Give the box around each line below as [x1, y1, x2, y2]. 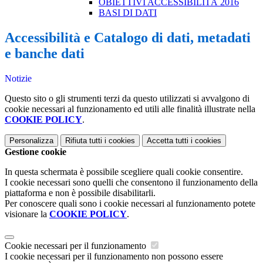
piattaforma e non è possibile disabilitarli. [5, 188, 156, 198]
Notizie [5, 73, 32, 84]
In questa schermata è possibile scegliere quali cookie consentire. [5, 167, 243, 177]
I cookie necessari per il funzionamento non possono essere [5, 251, 223, 262]
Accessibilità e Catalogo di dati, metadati [5, 30, 251, 46]
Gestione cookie [5, 147, 66, 157]
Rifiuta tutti [65, 136, 102, 146]
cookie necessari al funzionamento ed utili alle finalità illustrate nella [5, 104, 255, 114]
